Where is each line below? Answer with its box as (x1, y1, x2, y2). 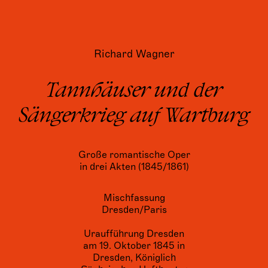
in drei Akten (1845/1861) (79, 161, 189, 173)
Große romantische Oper (78, 149, 190, 161)
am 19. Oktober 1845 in (83, 240, 185, 252)
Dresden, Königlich (92, 252, 176, 264)
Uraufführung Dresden (84, 228, 184, 240)
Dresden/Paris (101, 204, 167, 216)
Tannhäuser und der (45, 83, 223, 101)
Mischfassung (103, 192, 165, 204)
